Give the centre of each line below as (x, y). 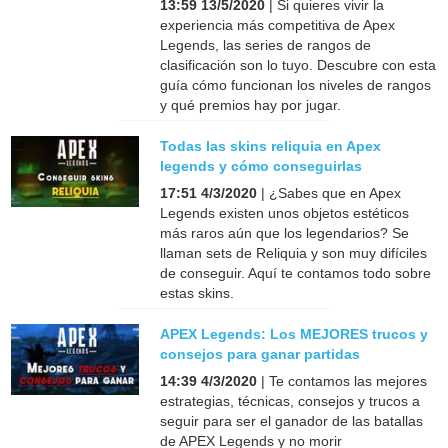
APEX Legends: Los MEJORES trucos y (294, 333)
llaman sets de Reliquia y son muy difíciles (294, 252)
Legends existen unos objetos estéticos (285, 212)
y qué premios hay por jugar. (251, 104)
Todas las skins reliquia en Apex (271, 145)
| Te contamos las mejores (342, 380)
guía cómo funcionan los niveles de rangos (296, 84)
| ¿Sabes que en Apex (329, 192)
